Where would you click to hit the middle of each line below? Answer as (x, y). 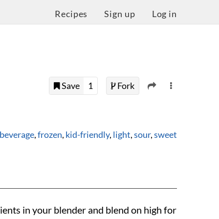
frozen (50, 134)
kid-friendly (88, 134)
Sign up (120, 14)
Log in (164, 14)
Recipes (71, 14)
